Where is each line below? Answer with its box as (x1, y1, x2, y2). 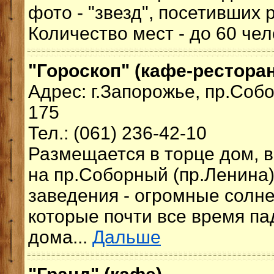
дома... (28, 227, 92, 247)
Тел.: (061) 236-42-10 (28, 123, 207, 143)
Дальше (92, 227, 161, 247)
